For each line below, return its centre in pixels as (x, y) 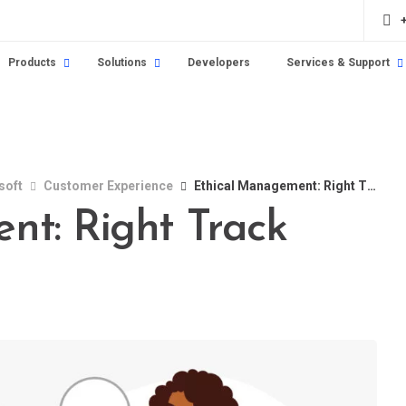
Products (32, 63)
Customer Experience (108, 186)
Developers (218, 63)
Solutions (121, 63)
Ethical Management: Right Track (280, 186)
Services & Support (338, 63)
